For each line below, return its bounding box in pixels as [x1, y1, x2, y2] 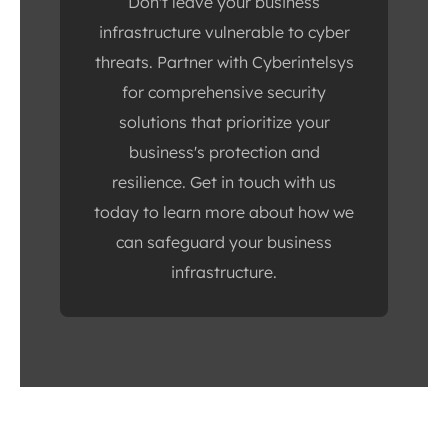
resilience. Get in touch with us [112, 171, 336, 192]
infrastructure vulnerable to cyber [98, 21, 350, 42]
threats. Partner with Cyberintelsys [94, 51, 354, 72]
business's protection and [128, 141, 320, 162]
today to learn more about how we [94, 201, 354, 222]
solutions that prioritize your [118, 111, 330, 132]
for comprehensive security [122, 81, 326, 102]
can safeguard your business [116, 231, 332, 252]
